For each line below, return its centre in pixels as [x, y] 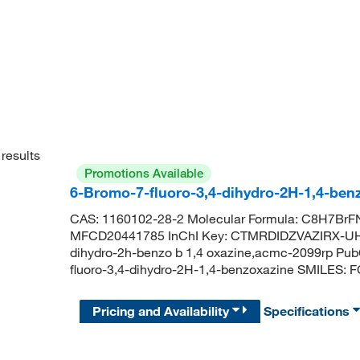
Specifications [309, 311]
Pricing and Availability [163, 311]
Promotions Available [143, 173]
